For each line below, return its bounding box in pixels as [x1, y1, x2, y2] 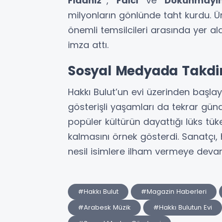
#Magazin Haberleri [141, 187, 207, 197]
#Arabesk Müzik [78, 203, 131, 213]
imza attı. [68, 39, 109, 52]
